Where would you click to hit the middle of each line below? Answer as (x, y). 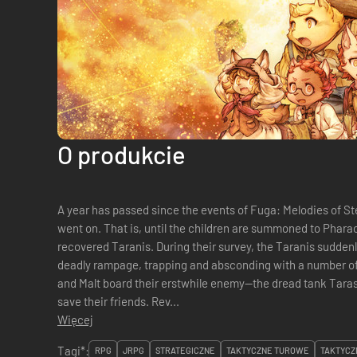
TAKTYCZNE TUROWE (268, 350)
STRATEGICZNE (185, 350)
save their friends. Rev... (165, 301)
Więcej (75, 320)
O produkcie (122, 154)
